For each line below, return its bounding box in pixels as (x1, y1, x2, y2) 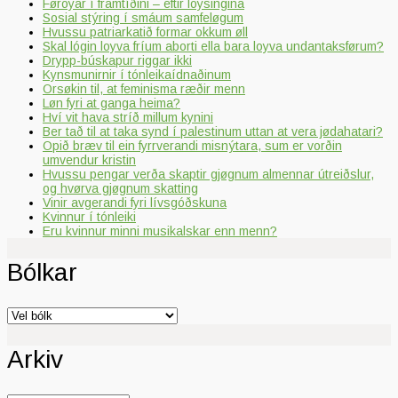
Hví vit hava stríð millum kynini (43, 109, 213, 124)
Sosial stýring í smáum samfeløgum (43, 10, 243, 25)
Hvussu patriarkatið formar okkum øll (43, 24, 248, 39)
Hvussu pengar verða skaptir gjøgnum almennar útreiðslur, (43, 166, 374, 181)
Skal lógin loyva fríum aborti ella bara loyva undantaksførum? (43, 38, 384, 53)
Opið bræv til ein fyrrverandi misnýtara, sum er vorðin (43, 138, 342, 153)
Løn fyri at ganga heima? (43, 95, 180, 110)
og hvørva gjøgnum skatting (43, 180, 198, 195)
